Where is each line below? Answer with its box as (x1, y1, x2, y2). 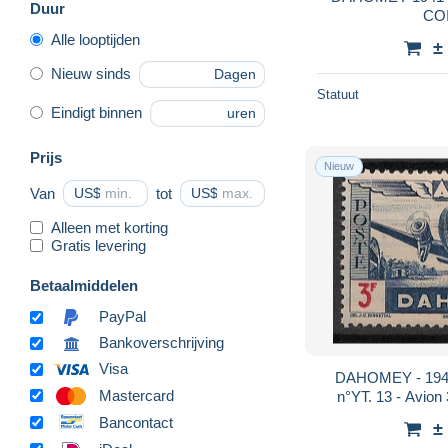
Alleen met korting (51, 218, 168, 236)
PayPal (99, 308, 146, 326)
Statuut (317, 86, 359, 102)
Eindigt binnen (51, 104, 142, 122)
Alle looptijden (51, 30, 140, 48)
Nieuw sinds (51, 65, 131, 83)
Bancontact (99, 413, 173, 431)
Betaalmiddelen (30, 276, 138, 294)
